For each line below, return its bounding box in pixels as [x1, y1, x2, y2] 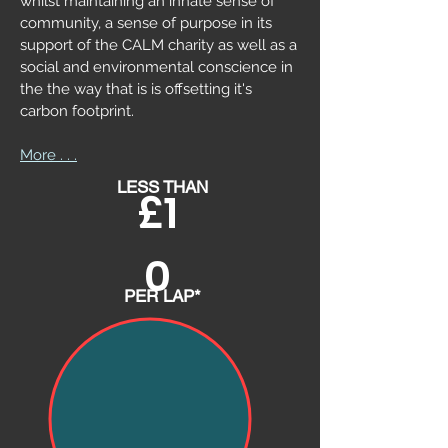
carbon [20, 101, 68, 120]
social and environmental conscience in [20, 57, 293, 76]
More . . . [20, 145, 77, 164]
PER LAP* [124, 285, 201, 306]
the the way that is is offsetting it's [20, 79, 252, 98]
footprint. [68, 101, 146, 120]
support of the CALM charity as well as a [20, 35, 297, 54]
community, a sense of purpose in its [20, 13, 272, 32]
